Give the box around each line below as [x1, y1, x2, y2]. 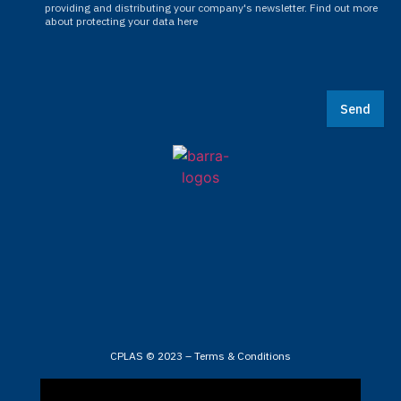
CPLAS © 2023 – [110, 348, 194, 363]
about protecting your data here [44, 14, 198, 29]
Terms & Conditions [194, 348, 291, 363]
